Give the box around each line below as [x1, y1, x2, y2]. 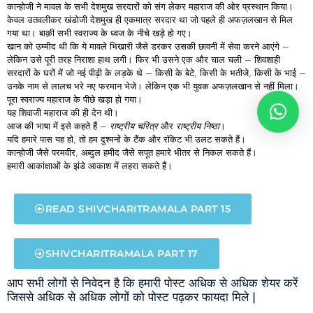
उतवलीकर [27, 13, 64, 27]
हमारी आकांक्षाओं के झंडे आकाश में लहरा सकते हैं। [7, 159, 173, 173]
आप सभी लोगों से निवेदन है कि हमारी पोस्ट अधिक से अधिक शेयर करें [7, 275, 298, 290]
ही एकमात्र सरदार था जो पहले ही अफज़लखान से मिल [112, 13, 293, 27]
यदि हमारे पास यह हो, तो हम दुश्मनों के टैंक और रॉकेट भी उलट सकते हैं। [7, 132, 246, 146]
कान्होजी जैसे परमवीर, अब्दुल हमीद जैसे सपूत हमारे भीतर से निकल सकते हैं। [7, 145, 257, 159]
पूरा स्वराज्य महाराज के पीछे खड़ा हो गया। [7, 92, 143, 106]
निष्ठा [203, 119, 219, 133]
